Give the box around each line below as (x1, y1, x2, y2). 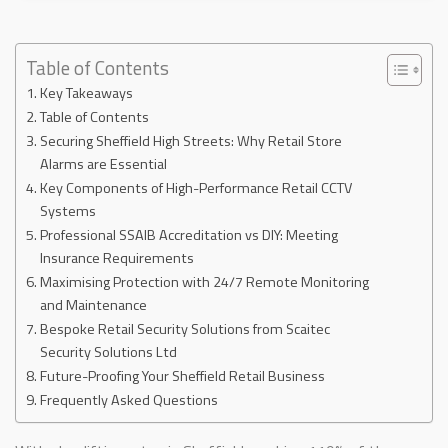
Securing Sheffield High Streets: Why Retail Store (39, 130, 342, 153)
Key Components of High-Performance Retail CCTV (39, 177, 352, 200)
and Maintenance (39, 294, 147, 317)
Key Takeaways (39, 82, 133, 105)
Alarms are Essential (39, 153, 167, 176)
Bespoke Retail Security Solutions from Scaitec (39, 318, 330, 341)
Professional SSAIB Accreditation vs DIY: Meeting (39, 224, 338, 247)
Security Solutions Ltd (39, 341, 177, 364)
